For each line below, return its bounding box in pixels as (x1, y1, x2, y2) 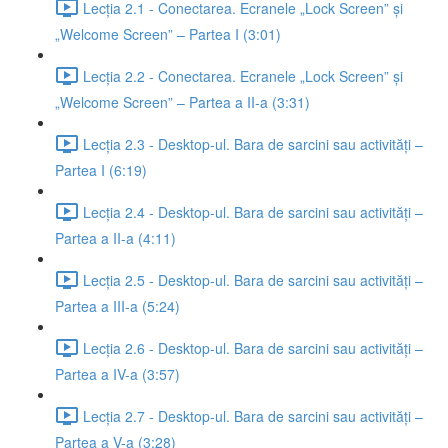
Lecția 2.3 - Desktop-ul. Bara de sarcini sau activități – (83, 133, 423, 154)
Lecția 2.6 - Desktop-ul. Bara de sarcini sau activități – (83, 337, 423, 358)
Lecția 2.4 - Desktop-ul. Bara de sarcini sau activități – (83, 201, 423, 222)
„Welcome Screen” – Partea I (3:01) (55, 24, 281, 44)
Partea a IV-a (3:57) (55, 364, 180, 384)
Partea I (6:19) (55, 160, 147, 180)
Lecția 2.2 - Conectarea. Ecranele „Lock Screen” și (83, 65, 403, 86)
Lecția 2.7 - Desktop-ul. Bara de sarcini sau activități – (83, 405, 423, 426)
